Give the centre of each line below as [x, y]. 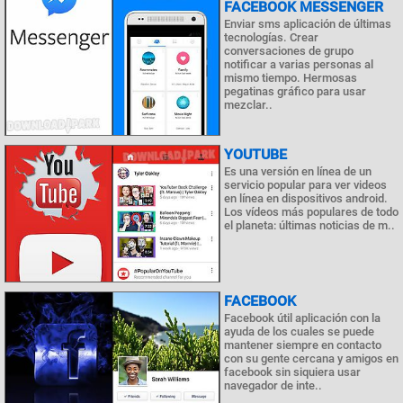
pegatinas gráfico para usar [295, 92]
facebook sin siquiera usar [292, 372]
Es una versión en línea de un [298, 171]
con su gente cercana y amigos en [311, 358]
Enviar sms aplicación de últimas [308, 24]
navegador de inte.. [273, 385]
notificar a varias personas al [299, 65]
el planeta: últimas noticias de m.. [309, 225]
